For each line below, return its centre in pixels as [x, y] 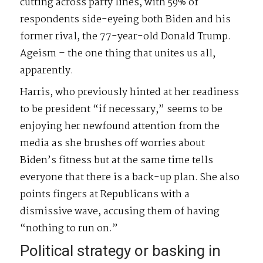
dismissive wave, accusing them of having [120, 211]
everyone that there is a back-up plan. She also [130, 177]
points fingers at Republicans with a [105, 194]
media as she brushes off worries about [113, 143]
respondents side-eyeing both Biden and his [126, 19]
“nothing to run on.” [69, 228]
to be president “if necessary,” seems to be [122, 109]
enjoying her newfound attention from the [120, 126]
